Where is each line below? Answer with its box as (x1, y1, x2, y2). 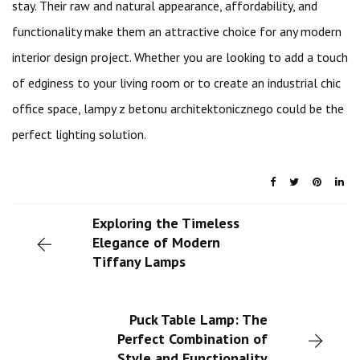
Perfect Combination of (117, 329, 268, 348)
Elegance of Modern (92, 232, 220, 252)
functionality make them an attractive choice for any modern (12, 23, 342, 39)
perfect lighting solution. (12, 126, 146, 142)
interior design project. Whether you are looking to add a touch (12, 49, 348, 65)
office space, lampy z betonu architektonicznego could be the (12, 100, 344, 117)
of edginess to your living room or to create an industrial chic (12, 75, 341, 91)
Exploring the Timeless (92, 213, 239, 232)
